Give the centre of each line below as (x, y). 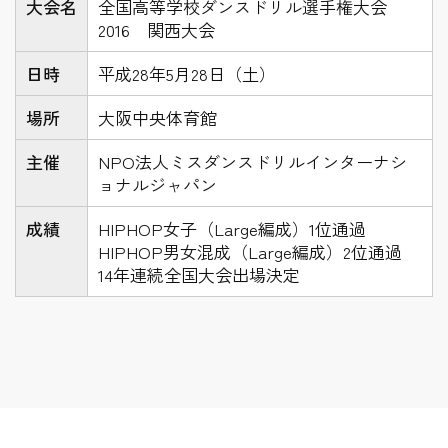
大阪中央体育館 (157, 117)
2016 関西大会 (156, 29)
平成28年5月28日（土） (187, 73)
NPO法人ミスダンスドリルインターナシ (252, 161)
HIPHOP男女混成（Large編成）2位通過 (250, 251)
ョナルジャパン (157, 184)
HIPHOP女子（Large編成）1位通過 (232, 228)
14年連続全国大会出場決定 (199, 274)
